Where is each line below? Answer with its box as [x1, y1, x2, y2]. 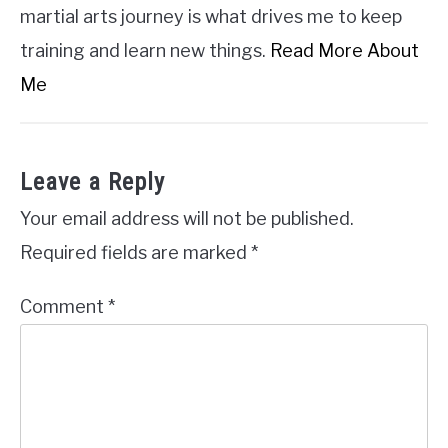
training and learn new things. [20, 40, 270, 61]
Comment [20, 296, 108, 317]
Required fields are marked [20, 242, 251, 263]
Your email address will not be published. [20, 208, 354, 229]
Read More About [270, 40, 419, 61]
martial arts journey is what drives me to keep [20, 6, 402, 27]
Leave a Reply [20, 168, 165, 196]
